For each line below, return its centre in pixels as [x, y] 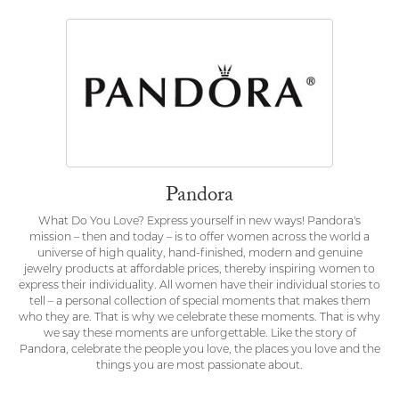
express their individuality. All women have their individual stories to [199, 286]
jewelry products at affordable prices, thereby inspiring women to [199, 270]
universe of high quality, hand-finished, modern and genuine [199, 254]
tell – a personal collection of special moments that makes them [199, 302]
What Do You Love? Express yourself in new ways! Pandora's [199, 222]
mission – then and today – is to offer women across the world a [199, 238]
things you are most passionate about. [199, 366]
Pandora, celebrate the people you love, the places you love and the [199, 350]
